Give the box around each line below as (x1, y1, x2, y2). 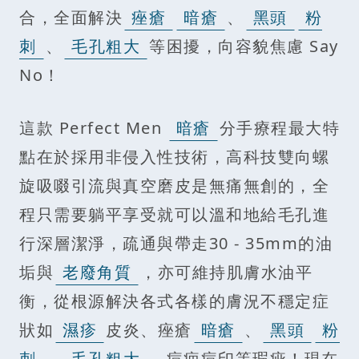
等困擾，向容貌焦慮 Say (149, 35, 339, 58)
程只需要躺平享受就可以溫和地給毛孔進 (19, 204, 329, 226)
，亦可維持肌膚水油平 (140, 261, 313, 284)
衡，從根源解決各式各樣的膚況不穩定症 (19, 290, 329, 313)
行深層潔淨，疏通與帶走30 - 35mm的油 (19, 232, 333, 255)
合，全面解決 (19, 6, 123, 29)
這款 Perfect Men (19, 117, 167, 139)
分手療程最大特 (219, 117, 340, 139)
